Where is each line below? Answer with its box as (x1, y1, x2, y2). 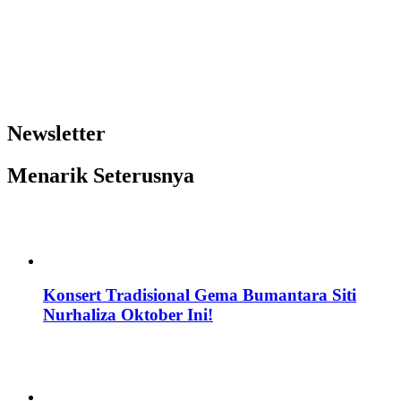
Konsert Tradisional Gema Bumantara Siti (43, 286, 356, 305)
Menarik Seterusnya (7, 163, 194, 187)
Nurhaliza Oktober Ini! (43, 305, 213, 325)
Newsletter (7, 121, 106, 145)
